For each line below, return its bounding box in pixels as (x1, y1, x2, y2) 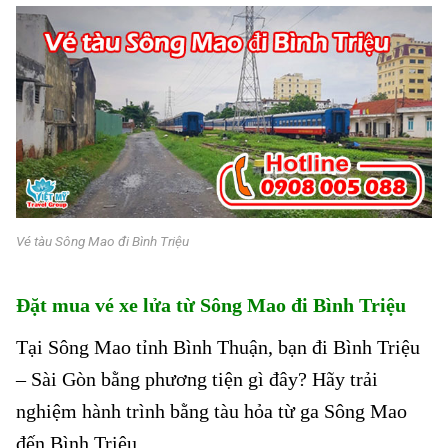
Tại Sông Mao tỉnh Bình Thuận (16, 335, 268, 358)
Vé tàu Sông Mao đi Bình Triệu (16, 233, 189, 250)
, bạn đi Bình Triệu (268, 335, 420, 358)
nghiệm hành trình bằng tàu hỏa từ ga (16, 399, 319, 422)
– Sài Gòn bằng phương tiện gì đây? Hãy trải (16, 367, 378, 390)
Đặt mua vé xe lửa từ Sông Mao (16, 293, 291, 316)
